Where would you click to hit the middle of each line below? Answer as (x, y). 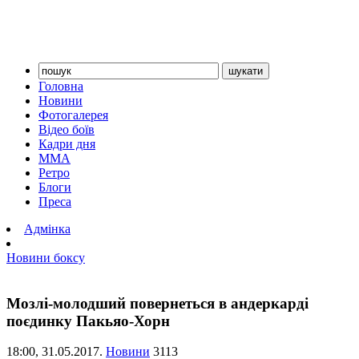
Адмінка (47, 229)
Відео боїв (67, 129)
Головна (61, 86)
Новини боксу (46, 258)
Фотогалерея (73, 115)
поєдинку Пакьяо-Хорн (88, 321)
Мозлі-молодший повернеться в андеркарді (157, 303)
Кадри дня (67, 144)
